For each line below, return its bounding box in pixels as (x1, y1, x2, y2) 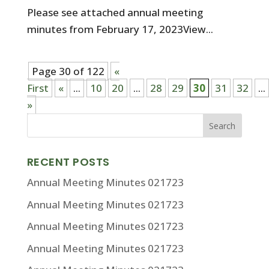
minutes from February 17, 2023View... (26, 22, 213, 36)
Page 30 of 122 (31, 64, 104, 78)
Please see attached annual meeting (26, 5, 203, 19)
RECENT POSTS (26, 154, 110, 169)
